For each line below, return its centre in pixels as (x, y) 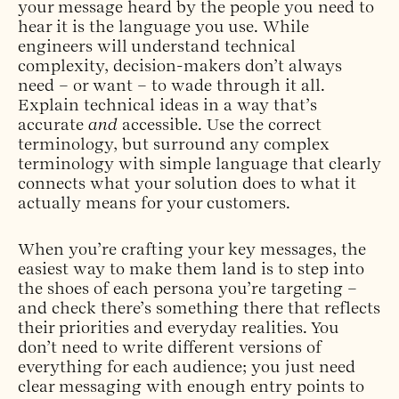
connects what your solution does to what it (187, 183)
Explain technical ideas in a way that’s (167, 105)
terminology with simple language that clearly (199, 164)
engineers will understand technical (157, 46)
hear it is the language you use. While (163, 27)
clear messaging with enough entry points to (191, 387)
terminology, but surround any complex (174, 144)
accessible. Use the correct (222, 125)
